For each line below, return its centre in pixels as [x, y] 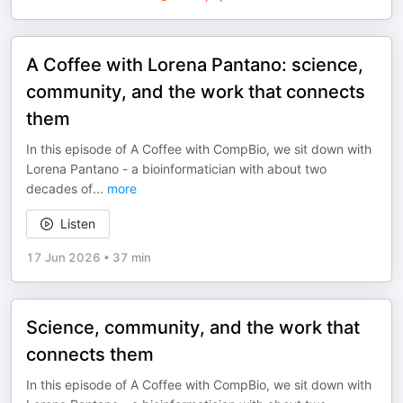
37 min [132, 257]
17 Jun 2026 [63, 257]
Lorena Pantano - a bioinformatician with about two [176, 169]
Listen [78, 224]
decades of [59, 188]
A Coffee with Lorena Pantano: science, [195, 65]
